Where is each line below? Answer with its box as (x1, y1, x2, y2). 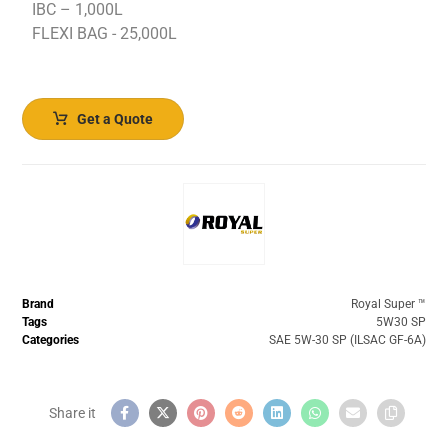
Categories (22, 332, 80, 347)
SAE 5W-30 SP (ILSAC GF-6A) (268, 332, 426, 347)
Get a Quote (77, 110, 154, 127)
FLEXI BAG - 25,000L (32, 23, 178, 43)
